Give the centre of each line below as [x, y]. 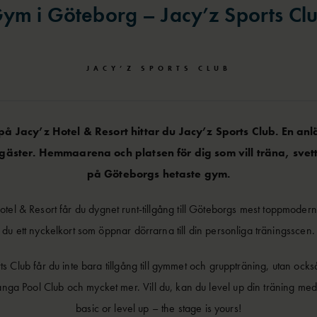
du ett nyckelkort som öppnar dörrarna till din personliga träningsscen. [158, 230]
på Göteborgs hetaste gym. [158, 173]
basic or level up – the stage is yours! [158, 308]
